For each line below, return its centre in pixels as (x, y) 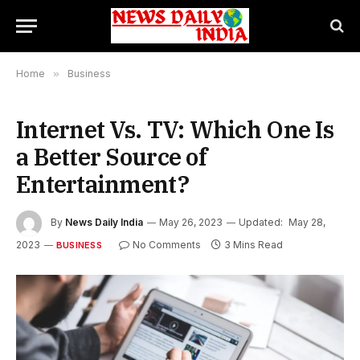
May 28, (307, 223)
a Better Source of (111, 157)
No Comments (166, 245)
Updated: (261, 223)
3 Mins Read (253, 245)
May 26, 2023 (191, 223)
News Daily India (104, 223)
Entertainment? (102, 184)
